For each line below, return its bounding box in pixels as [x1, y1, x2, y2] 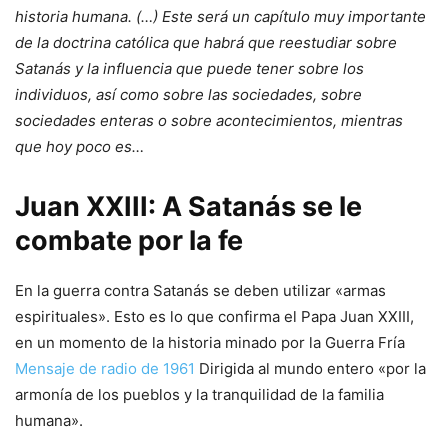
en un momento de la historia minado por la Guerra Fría [15, 333, 405, 353]
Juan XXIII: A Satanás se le [15, 190, 362, 224]
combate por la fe [15, 224, 243, 258]
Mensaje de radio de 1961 [15, 359, 195, 379]
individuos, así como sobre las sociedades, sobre [15, 85, 362, 105]
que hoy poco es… [15, 137, 144, 157]
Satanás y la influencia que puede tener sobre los [15, 59, 364, 79]
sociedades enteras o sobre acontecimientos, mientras [15, 111, 403, 131]
